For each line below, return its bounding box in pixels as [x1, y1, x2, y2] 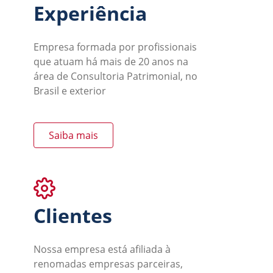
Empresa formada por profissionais [34, 40, 197, 54]
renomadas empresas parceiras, [34, 257, 183, 271]
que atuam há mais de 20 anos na [34, 55, 188, 68]
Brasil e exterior [34, 84, 106, 97]
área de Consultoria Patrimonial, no [34, 69, 197, 83]
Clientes [34, 202, 112, 229]
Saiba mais [49, 129, 98, 142]
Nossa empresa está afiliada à [34, 243, 171, 256]
